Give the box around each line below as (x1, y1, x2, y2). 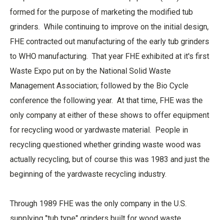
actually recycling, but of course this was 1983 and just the (10, 155, 210, 164)
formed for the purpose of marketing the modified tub (10, 7, 193, 17)
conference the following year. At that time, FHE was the (10, 96, 203, 105)
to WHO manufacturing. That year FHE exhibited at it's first (10, 52, 209, 61)
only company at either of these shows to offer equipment (10, 110, 209, 120)
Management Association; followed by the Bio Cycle (10, 81, 189, 90)
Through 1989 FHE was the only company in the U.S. (10, 199, 187, 208)
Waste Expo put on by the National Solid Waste (10, 66, 171, 76)
